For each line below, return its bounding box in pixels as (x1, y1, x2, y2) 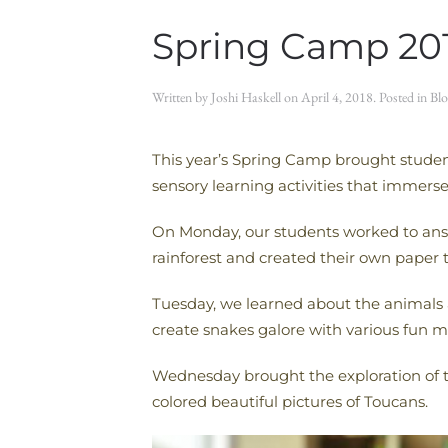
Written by (152, 88, 211, 106)
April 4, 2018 (301, 88, 373, 106)
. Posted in (373, 88, 430, 106)
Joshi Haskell (211, 88, 281, 106)
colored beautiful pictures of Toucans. (152, 392, 428, 411)
